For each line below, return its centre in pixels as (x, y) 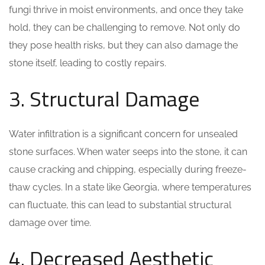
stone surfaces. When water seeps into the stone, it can (128, 152)
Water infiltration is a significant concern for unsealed (123, 134)
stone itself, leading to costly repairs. (88, 63)
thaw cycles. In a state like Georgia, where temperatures (130, 187)
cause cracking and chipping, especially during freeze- (128, 169)
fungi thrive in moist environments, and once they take (126, 10)
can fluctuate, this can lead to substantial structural (120, 205)
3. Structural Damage (104, 98)
